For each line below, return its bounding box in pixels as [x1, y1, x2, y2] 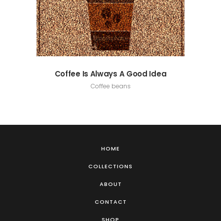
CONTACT [94, 198, 127, 206]
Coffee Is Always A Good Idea [54, 68, 167, 79]
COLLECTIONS [88, 162, 133, 170]
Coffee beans [90, 81, 131, 90]
